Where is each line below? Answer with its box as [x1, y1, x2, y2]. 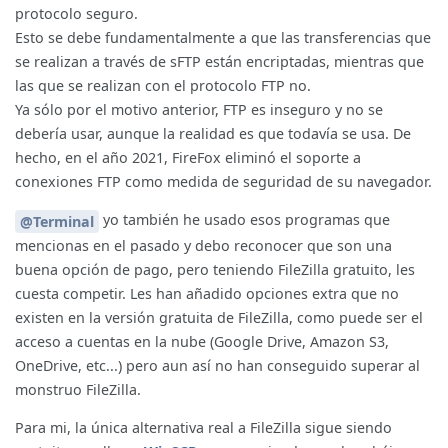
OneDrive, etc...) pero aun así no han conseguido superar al [15, 355, 420, 375]
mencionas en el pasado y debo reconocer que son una [15, 235, 392, 255]
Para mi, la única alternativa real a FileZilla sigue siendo [15, 417, 392, 437]
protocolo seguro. [15, 4, 138, 24]
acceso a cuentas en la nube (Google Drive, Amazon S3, [15, 331, 389, 351]
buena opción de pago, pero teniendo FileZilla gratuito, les [15, 259, 415, 279]
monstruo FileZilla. [15, 379, 141, 399]
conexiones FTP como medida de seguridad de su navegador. [15, 172, 432, 192]
